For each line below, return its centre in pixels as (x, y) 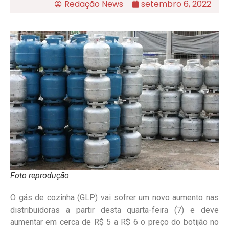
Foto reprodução (40, 175)
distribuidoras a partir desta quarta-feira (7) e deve (114, 210)
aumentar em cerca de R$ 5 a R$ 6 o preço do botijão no (114, 222)
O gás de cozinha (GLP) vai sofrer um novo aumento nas (114, 197)
